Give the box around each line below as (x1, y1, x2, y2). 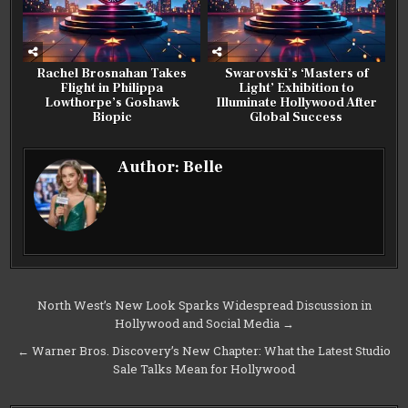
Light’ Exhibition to (238, 80, 354, 97)
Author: (117, 157, 184, 178)
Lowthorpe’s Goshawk (44, 95, 179, 112)
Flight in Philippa (60, 80, 164, 97)
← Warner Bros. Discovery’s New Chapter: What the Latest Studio (17, 342, 391, 360)
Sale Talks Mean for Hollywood (113, 361, 295, 378)
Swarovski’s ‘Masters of (224, 66, 368, 83)
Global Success (250, 109, 343, 127)
